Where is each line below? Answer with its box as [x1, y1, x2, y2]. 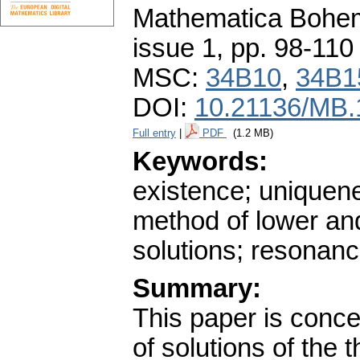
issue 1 [133, 34, 216, 63]
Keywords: [133, 147, 268, 177]
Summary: [133, 274, 261, 304]
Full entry [133, 127, 176, 140]
